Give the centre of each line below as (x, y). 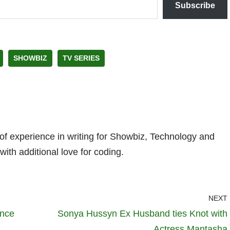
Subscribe (195, 6)
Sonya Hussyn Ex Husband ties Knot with (142, 214)
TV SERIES (81, 59)
